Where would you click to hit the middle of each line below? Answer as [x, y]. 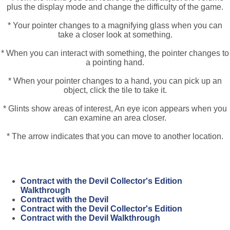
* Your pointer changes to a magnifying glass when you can [115, 25]
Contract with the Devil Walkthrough [90, 218]
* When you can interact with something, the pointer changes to [115, 53]
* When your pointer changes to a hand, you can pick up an [115, 81]
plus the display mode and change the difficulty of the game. [115, 7]
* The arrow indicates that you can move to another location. [115, 136]
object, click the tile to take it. [115, 90]
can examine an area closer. [115, 118]
